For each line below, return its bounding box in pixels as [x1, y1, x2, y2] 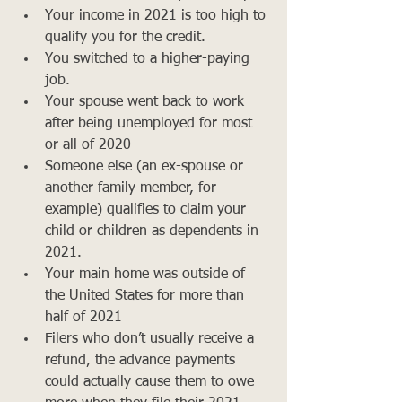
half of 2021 [45, 310, 122, 325]
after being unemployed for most [45, 116, 257, 131]
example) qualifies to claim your [45, 202, 250, 217]
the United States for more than [45, 288, 249, 303]
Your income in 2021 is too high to [45, 8, 270, 23]
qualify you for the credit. [45, 30, 205, 45]
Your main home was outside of [45, 267, 249, 282]
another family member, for [45, 180, 221, 196]
